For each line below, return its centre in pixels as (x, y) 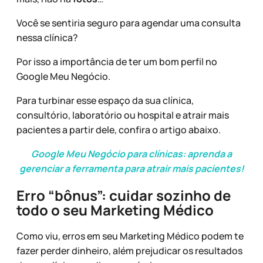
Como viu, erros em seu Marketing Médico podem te (130, 236)
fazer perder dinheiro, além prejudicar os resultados (129, 251)
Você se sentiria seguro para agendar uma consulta (129, 23)
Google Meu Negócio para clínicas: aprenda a (131, 154)
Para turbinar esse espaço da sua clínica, (105, 101)
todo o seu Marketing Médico (115, 210)
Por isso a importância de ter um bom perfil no (117, 62)
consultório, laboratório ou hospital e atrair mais (123, 115)
